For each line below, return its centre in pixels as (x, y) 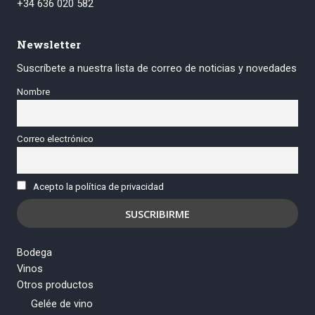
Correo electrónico (55, 139)
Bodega (34, 253)
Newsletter (49, 45)
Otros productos (55, 285)
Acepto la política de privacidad (99, 187)
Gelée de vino (62, 304)
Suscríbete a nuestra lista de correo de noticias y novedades (157, 68)
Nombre (33, 92)
